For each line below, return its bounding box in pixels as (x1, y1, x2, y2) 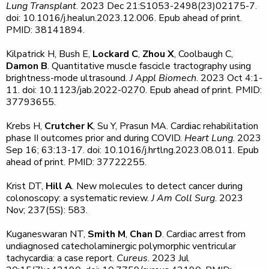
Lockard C (92, 47, 138, 61)
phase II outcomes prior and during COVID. (6, 131, 184, 145)
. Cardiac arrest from (162, 228, 246, 241)
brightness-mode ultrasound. (6, 71, 130, 85)
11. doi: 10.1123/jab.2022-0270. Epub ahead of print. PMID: (6, 83, 262, 97)
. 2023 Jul (148, 252, 189, 265)
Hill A (46, 180, 72, 193)
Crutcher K (44, 119, 93, 133)
